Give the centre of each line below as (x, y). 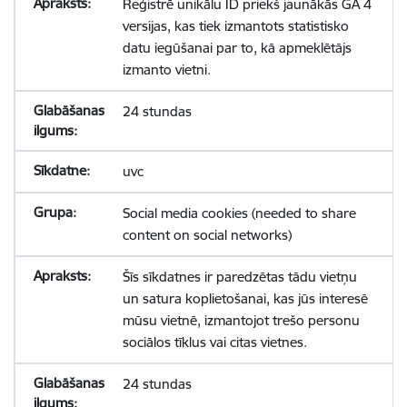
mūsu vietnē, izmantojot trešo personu (241, 320)
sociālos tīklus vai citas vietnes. (214, 342)
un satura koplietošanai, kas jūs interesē (245, 298)
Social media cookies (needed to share (239, 213)
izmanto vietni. (166, 69)
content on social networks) (207, 235)
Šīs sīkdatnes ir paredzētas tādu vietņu (239, 277)
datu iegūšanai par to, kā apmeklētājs (237, 48)
